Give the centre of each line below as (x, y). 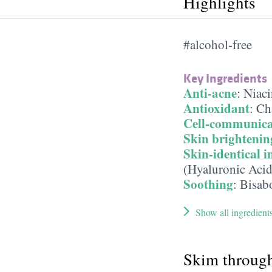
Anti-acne (210, 93)
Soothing (208, 184)
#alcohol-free (218, 44)
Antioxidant (216, 108)
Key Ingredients (225, 78)
